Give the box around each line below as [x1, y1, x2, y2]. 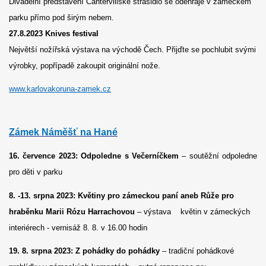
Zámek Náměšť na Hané [9, 127, 118, 138]
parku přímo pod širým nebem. [9, 12, 114, 22]
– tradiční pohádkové [160, 246, 234, 255]
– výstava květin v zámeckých [135, 207, 250, 216]
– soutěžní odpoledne [178, 151, 257, 161]
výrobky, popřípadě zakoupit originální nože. [9, 61, 160, 70]
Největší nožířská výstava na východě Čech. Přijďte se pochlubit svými [9, 45, 256, 54]
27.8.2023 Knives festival [9, 28, 99, 38]
